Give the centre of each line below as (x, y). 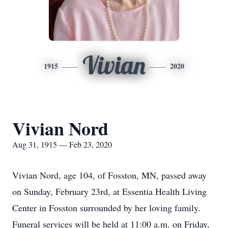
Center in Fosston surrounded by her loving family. (106, 208)
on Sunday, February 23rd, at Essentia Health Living (109, 191)
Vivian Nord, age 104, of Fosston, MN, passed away (109, 175)
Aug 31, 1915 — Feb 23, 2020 (62, 144)
